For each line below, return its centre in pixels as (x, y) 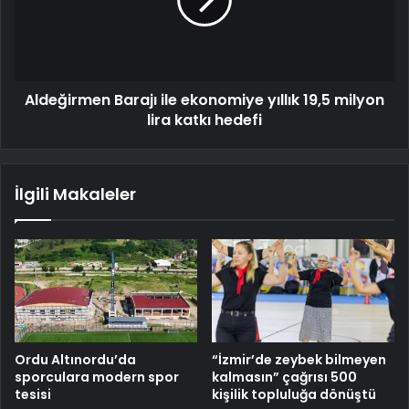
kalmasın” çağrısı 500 (284, 378)
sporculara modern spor (97, 378)
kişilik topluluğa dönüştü (294, 395)
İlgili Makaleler (75, 194)
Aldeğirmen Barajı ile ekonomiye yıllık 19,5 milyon (204, 100)
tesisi (33, 395)
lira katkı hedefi (204, 121)
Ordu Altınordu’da (75, 360)
